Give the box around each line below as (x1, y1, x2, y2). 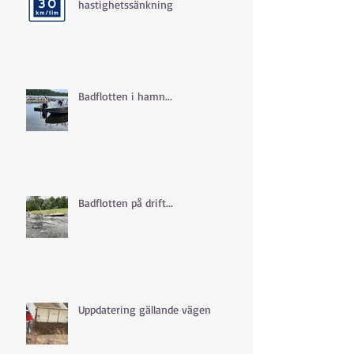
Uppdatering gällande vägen (78, 302, 211, 316)
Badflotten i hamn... (78, 88, 172, 103)
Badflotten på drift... (78, 195, 173, 209)
